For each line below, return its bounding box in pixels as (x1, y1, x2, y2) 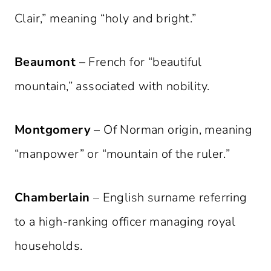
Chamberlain (15, 189, 90, 206)
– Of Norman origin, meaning (91, 122, 253, 139)
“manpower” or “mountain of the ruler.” (15, 146, 230, 163)
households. (15, 238, 83, 255)
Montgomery (15, 122, 91, 139)
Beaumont (15, 54, 76, 71)
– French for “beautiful (76, 54, 202, 71)
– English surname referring (90, 189, 247, 206)
